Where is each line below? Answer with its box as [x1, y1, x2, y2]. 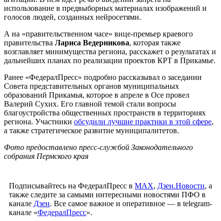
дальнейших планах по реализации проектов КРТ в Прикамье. [4, 56, 216, 65]
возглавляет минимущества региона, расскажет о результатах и [4, 47, 216, 56]
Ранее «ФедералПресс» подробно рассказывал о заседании [4, 73, 202, 81]
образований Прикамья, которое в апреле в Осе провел [4, 90, 189, 99]
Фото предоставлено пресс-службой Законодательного [4, 143, 193, 151]
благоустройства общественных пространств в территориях [4, 108, 206, 117]
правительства [4, 38, 55, 47]
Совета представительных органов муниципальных [4, 81, 179, 90]
